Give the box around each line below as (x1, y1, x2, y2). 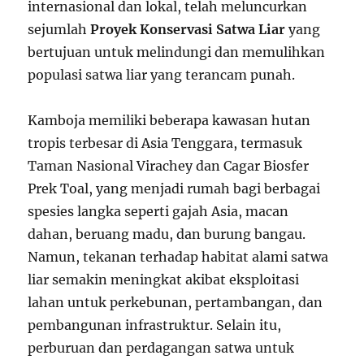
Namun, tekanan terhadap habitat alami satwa (28, 248, 329, 265)
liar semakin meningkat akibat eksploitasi (28, 271, 300, 288)
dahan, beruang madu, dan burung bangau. (28, 225, 306, 242)
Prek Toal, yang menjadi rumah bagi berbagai (28, 180, 321, 197)
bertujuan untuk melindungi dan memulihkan (28, 43, 326, 60)
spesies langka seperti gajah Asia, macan (28, 202, 289, 219)
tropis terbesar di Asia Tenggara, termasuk (28, 134, 303, 151)
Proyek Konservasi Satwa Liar (90, 20, 286, 37)
